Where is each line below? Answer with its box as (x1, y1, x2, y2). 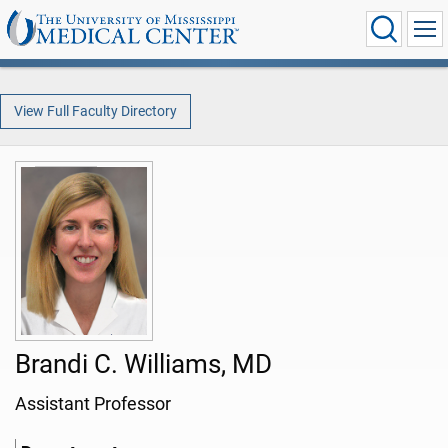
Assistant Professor (15, 394, 171, 415)
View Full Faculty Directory (13, 102, 177, 120)
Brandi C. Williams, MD (15, 349, 272, 380)
